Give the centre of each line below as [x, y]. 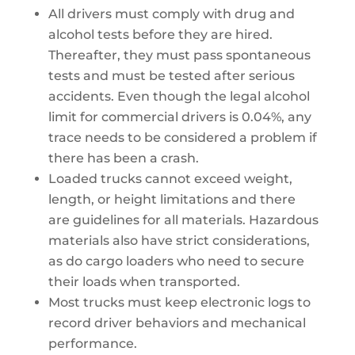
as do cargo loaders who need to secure [176, 261]
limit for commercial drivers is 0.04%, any [179, 117]
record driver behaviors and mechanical [177, 323]
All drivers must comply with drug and [171, 14]
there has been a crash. [123, 158]
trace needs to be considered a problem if [182, 137]
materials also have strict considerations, [179, 240]
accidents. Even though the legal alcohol [179, 96]
